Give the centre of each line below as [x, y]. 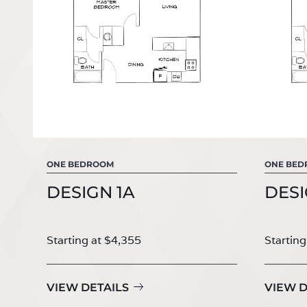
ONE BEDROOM [80, 164]
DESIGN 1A [91, 192]
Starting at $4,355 [94, 240]
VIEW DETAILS [88, 287]
